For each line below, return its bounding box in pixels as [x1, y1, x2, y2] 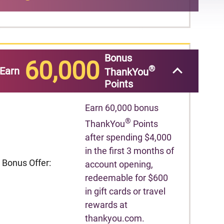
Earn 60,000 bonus [85, 102, 159, 113]
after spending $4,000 [85, 131, 172, 142]
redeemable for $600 [85, 172, 168, 183]
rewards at [85, 199, 128, 210]
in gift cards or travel [85, 185, 166, 196]
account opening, [85, 158, 153, 169]
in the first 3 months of [85, 145, 174, 156]
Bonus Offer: [2, 157, 51, 168]
